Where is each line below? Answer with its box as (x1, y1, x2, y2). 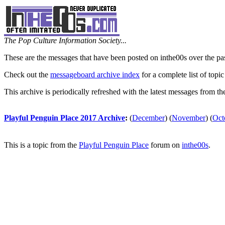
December (132, 114, 165, 122)
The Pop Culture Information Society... (4, 36, 127, 45)
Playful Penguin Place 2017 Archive (4, 114, 125, 122)
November (172, 114, 205, 122)
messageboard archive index (50, 70, 140, 79)
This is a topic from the (4, 141, 79, 149)
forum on (149, 141, 182, 149)
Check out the (4, 70, 50, 79)
